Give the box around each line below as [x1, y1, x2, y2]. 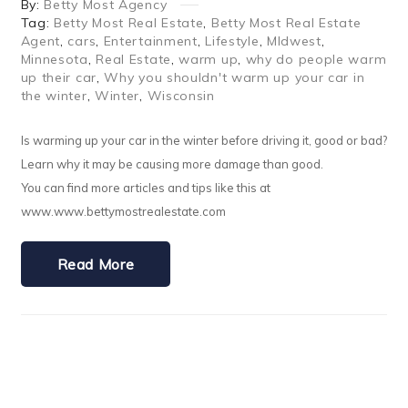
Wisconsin [147, 87, 215, 105]
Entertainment [103, 33, 198, 50]
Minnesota [20, 51, 88, 68]
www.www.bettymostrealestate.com [20, 204, 226, 219]
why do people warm [245, 51, 387, 68]
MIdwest [266, 33, 321, 50]
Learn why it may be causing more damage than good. [20, 157, 323, 172]
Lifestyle [205, 33, 260, 50]
